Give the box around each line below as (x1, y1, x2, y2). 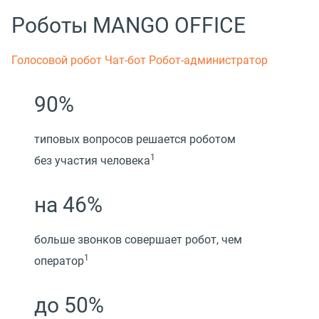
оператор (34, 254, 84, 268)
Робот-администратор (149, 53, 268, 68)
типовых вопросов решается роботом (34, 132, 236, 147)
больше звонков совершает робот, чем (34, 233, 242, 247)
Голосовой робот (11, 53, 105, 68)
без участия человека (34, 154, 150, 168)
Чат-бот (105, 53, 149, 68)
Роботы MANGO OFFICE (11, 13, 246, 38)
